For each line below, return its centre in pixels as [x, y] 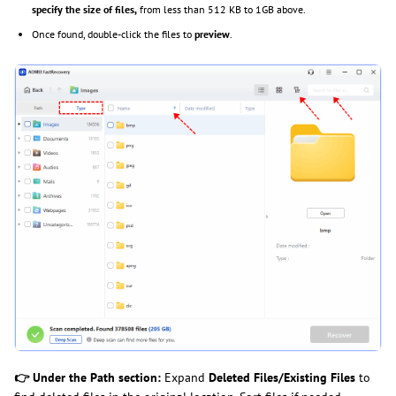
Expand [185, 377]
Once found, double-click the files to [113, 34]
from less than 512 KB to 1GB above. [221, 10]
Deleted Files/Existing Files [284, 377]
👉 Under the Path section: [88, 377]
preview [212, 34]
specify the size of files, [84, 10]
